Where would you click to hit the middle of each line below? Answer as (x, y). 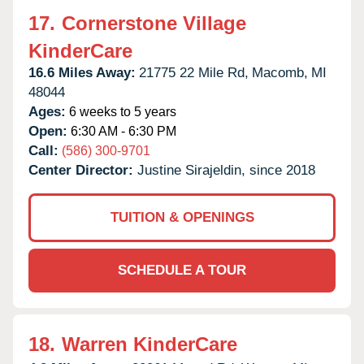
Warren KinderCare (149, 344)
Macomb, (280, 72)
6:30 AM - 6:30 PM (122, 131)
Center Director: (83, 170)
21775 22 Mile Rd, (194, 72)
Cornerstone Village (154, 23)
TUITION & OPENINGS (182, 217)
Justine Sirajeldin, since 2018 (226, 170)
